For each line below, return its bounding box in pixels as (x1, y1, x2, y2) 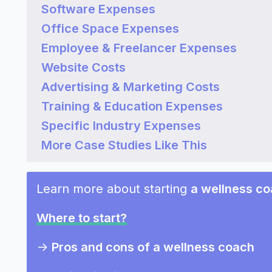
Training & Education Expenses (41, 99, 223, 114)
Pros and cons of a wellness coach (52, 240, 254, 254)
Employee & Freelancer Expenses (41, 41, 237, 55)
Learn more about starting (36, 182, 191, 196)
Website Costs (41, 60, 126, 75)
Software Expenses (41, 2, 155, 16)
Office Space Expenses (41, 21, 179, 36)
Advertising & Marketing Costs (41, 80, 220, 94)
